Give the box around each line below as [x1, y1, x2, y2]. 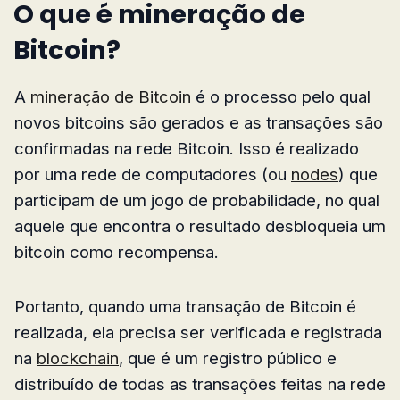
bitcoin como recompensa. [14, 241, 219, 262]
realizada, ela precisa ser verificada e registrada [14, 321, 382, 342]
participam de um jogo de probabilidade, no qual [14, 189, 379, 210]
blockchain [37, 347, 119, 368]
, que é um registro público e [119, 347, 337, 368]
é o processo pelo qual [191, 86, 371, 106]
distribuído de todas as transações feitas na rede [14, 373, 386, 394]
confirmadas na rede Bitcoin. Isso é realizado [14, 137, 359, 158]
